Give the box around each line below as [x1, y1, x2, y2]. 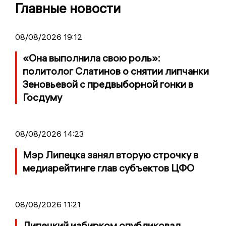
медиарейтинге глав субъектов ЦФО [23, 161, 194, 175]
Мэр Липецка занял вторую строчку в [23, 148, 198, 161]
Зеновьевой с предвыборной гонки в [23, 78, 193, 91]
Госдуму [23, 91, 62, 104]
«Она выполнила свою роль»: [23, 51, 160, 65]
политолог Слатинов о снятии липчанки [23, 65, 209, 78]
